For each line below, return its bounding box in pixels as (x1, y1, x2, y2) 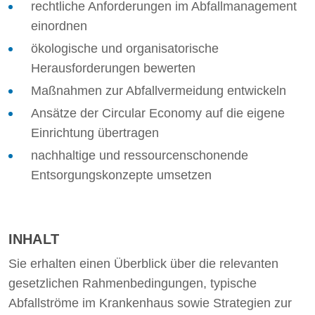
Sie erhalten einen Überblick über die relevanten (8, 257, 278, 271)
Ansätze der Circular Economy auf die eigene (31, 106, 285, 120)
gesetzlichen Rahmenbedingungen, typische (8, 276, 257, 290)
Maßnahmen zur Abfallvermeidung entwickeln (31, 84, 286, 98)
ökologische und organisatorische (31, 41, 219, 56)
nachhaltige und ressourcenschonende (31, 148, 248, 162)
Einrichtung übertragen (31, 126, 159, 140)
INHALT (8, 231, 59, 247)
